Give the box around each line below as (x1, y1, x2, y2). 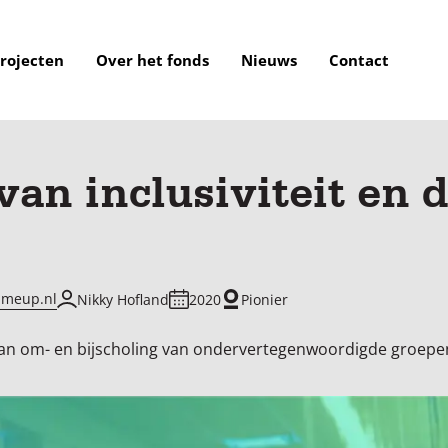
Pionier (241, 289, 288, 309)
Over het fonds (95, 50, 209, 70)
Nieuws (240, 50, 297, 70)
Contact (328, 50, 389, 70)
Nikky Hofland (77, 289, 169, 309)
